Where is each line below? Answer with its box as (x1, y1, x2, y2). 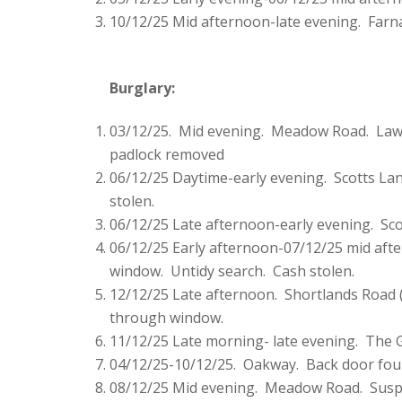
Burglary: (109, 78, 175, 99)
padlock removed (109, 144, 224, 165)
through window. (109, 308, 223, 328)
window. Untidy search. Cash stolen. (109, 261, 354, 282)
